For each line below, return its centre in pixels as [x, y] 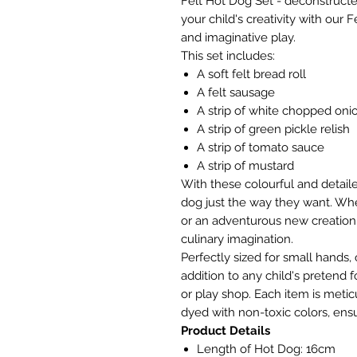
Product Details [226, 330]
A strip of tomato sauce [261, 147]
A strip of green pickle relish [273, 129]
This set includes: [228, 55]
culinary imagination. [237, 239]
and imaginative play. [238, 37]
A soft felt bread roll [251, 74]
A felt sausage [236, 92]
